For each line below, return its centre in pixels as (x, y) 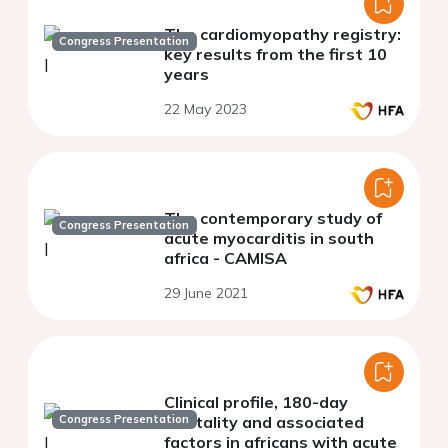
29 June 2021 (206, 293)
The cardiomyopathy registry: (282, 34)
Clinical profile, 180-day (256, 402)
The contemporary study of (273, 218)
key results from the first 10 (275, 54)
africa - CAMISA (225, 258)
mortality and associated (264, 422)
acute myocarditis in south (269, 238)
